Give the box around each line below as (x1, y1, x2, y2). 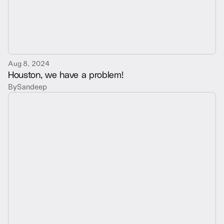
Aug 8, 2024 (8, 57, 49, 68)
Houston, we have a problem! (8, 68, 123, 80)
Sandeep (17, 80, 47, 92)
